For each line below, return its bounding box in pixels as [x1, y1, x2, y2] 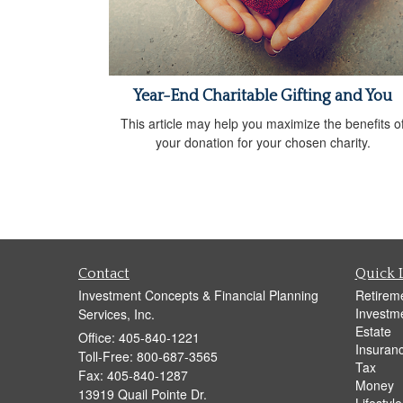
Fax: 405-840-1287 [78, 365, 188, 384]
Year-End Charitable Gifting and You [133, 86, 392, 105]
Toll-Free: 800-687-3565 [78, 346, 218, 365]
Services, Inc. [78, 304, 155, 323]
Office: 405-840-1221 [78, 327, 200, 346]
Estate [354, 321, 391, 340]
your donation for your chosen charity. [155, 132, 371, 151]
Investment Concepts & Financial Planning [78, 285, 318, 304]
